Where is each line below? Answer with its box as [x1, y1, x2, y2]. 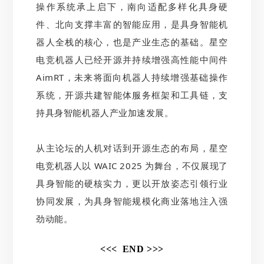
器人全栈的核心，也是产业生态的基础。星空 [36, 35, 228, 48]
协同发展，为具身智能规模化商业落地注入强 [36, 194, 228, 207]
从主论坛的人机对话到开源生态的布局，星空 [36, 141, 228, 154]
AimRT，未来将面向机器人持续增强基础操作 [36, 71, 228, 83]
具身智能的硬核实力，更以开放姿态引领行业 [36, 177, 228, 189]
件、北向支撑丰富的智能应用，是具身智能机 [36, 18, 228, 30]
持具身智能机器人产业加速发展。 [36, 106, 174, 118]
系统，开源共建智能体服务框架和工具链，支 [36, 88, 228, 101]
